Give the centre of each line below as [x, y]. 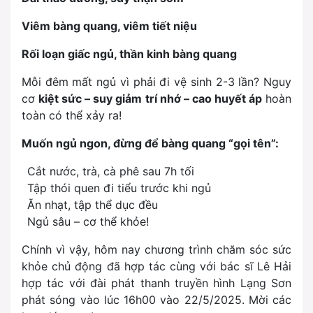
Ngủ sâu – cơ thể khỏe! [88, 222]
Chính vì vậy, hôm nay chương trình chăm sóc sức [156, 250]
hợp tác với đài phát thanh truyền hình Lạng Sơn [156, 283]
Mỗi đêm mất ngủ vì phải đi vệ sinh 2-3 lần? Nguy [156, 82]
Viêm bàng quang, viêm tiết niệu [109, 26]
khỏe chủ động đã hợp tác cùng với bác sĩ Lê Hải [156, 267]
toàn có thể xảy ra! [72, 116]
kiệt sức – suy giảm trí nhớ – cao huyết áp [150, 99]
